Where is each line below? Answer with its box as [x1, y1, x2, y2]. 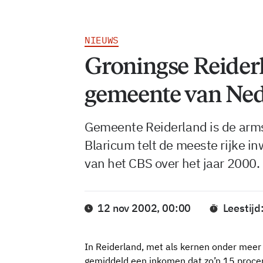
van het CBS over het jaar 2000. [85, 154, 260, 171]
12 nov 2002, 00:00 [97, 201, 191, 215]
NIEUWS [85, 34, 119, 46]
